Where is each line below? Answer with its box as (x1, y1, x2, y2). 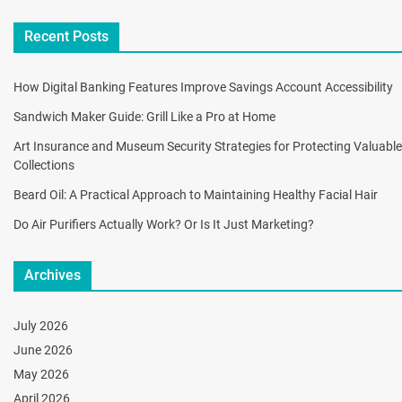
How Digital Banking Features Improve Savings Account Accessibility (13, 79, 393, 94)
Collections (13, 157, 74, 172)
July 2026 (13, 318, 68, 333)
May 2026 (13, 366, 69, 381)
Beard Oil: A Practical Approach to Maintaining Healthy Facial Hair (13, 187, 378, 202)
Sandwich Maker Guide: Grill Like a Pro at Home (13, 109, 275, 124)
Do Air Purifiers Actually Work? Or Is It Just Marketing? (13, 216, 314, 232)
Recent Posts (24, 27, 109, 45)
